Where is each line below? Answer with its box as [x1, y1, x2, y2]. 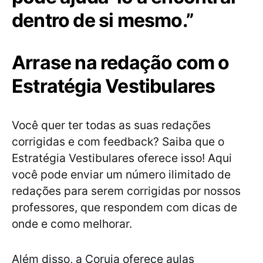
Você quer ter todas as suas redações [12, 118, 211, 133]
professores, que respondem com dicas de [12, 200, 237, 215]
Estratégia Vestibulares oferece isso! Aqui [12, 151, 232, 166]
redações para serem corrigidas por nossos [12, 184, 241, 198]
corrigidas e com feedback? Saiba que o [12, 134, 224, 149]
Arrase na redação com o [12, 51, 230, 75]
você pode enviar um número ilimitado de [12, 167, 231, 182]
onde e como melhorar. [12, 217, 132, 231]
